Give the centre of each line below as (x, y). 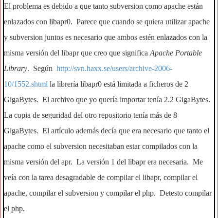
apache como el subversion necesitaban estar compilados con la (101, 146)
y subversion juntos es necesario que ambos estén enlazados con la (106, 37)
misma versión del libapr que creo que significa (77, 53)
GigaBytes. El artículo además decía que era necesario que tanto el (107, 131)
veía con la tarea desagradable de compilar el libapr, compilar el (101, 177)
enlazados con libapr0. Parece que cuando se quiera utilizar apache (107, 22)
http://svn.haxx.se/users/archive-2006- (114, 68)
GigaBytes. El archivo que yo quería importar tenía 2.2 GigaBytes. (107, 100)
